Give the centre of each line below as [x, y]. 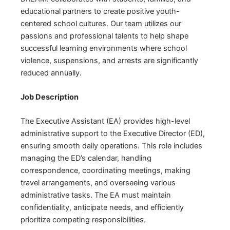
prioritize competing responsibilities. [83, 220]
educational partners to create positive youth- [100, 11]
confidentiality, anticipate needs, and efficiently [102, 208]
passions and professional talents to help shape [104, 36]
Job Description [50, 97]
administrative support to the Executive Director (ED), [113, 134]
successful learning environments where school [104, 48]
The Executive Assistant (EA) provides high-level [105, 121]
